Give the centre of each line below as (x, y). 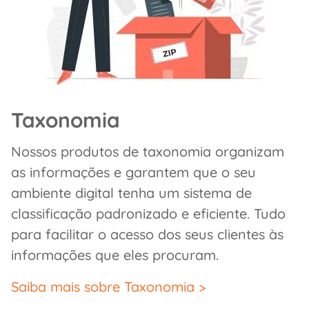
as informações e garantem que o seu (133, 172)
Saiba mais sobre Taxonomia (103, 287)
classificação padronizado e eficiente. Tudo (148, 214)
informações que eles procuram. (115, 255)
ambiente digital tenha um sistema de (131, 193)
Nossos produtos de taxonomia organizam (148, 152)
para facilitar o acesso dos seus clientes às (147, 235)
